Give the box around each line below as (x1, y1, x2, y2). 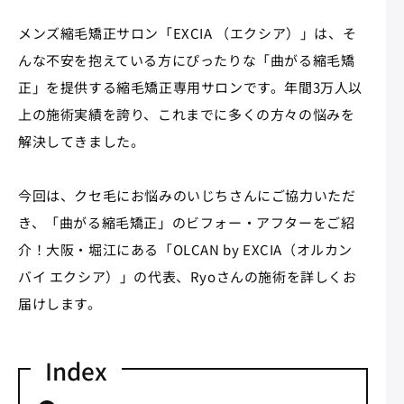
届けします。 (18, 293, 102, 313)
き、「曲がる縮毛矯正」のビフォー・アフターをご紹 (18, 212, 355, 232)
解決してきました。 (18, 131, 145, 151)
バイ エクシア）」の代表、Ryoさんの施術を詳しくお (18, 266, 357, 286)
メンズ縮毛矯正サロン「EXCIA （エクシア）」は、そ (18, 23, 357, 42)
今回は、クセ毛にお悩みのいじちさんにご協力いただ (18, 185, 356, 205)
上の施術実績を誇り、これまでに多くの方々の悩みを (18, 104, 355, 124)
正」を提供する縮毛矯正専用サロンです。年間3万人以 (18, 77, 363, 96)
